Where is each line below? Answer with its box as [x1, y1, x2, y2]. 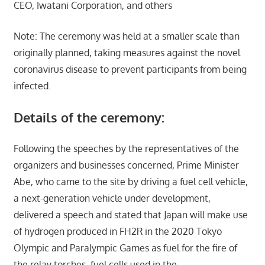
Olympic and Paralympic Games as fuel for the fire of [13, 242, 237, 254]
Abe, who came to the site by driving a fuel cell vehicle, [13, 176, 248, 188]
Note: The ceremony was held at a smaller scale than [13, 30, 240, 43]
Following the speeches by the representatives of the [13, 143, 239, 155]
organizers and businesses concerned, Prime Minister [13, 159, 239, 172]
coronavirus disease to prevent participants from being [13, 63, 247, 76]
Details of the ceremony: [13, 109, 164, 126]
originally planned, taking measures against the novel [13, 47, 240, 59]
